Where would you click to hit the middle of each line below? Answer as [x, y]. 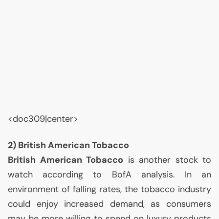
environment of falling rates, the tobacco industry [109, 189]
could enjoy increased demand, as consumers [109, 204]
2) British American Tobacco [68, 145]
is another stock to [167, 160]
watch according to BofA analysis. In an [109, 175]
